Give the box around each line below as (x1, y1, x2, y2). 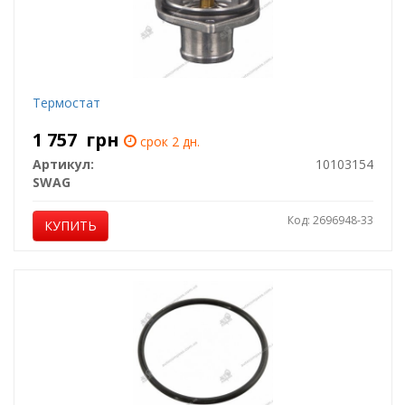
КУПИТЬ (43, 217, 97, 234)
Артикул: (32, 155, 94, 173)
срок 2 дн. (136, 133, 200, 150)
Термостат (32, 94, 100, 111)
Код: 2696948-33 (287, 212, 373, 228)
